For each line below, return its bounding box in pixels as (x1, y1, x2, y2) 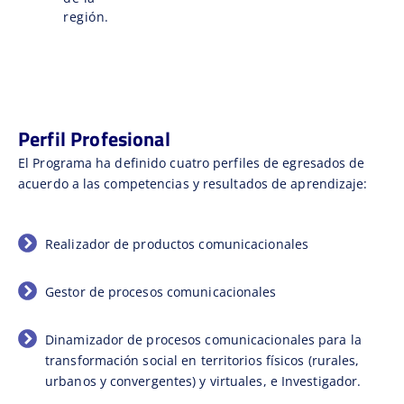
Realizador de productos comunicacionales (45, 235, 308, 253)
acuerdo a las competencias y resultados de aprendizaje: (18, 174, 368, 192)
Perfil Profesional (18, 123, 170, 154)
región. (63, 7, 109, 25)
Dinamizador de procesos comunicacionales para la (45, 331, 362, 349)
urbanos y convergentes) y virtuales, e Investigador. (45, 372, 362, 390)
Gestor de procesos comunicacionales (45, 283, 277, 301)
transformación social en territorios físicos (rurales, (45, 352, 360, 370)
